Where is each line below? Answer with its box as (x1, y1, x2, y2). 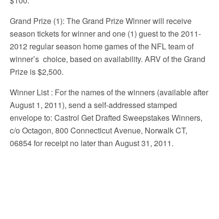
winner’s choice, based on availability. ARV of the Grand (10, 53, 205, 65)
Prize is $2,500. (10, 66, 64, 77)
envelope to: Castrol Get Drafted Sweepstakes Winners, (10, 112, 202, 123)
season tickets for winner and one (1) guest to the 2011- (10, 28, 201, 39)
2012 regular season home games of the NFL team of (10, 41, 194, 52)
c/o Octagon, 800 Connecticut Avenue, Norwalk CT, (10, 125, 187, 136)
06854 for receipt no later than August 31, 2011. (10, 137, 174, 149)
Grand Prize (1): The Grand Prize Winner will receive (10, 15, 192, 26)
